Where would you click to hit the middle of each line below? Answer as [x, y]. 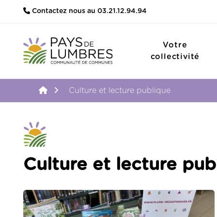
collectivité [175, 56]
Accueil [71, 90]
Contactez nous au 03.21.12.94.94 [88, 11]
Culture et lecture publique [120, 90]
